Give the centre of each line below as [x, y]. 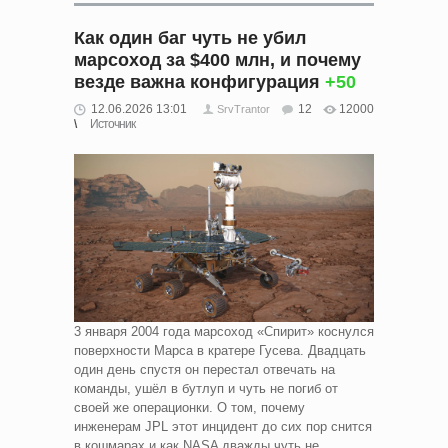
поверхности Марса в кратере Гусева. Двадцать [220, 351]
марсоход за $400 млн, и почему [217, 59]
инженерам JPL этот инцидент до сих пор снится [223, 427]
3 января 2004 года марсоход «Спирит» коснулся [224, 332]
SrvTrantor [243, 108]
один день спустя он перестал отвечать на [204, 370]
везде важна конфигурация [199, 81]
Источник [112, 123]
